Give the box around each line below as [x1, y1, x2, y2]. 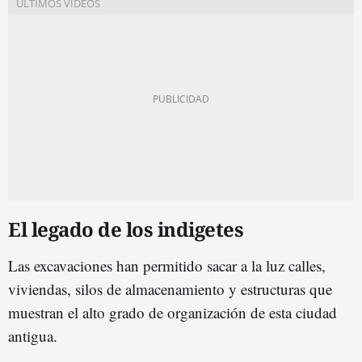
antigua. [8, 325, 57, 346]
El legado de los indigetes [8, 215, 243, 242]
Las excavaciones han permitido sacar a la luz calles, [8, 255, 326, 276]
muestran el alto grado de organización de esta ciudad [8, 301, 337, 322]
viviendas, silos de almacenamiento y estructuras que [8, 278, 332, 299]
